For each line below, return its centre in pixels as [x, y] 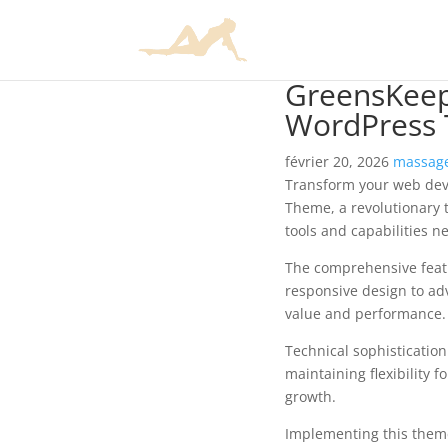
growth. [310, 396]
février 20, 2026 [338, 161]
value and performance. [365, 313]
